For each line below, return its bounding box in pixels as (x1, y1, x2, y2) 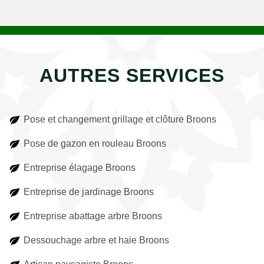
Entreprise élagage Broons (24, 163, 136, 173)
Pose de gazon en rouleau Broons (24, 138, 166, 148)
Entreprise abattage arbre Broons (24, 211, 162, 221)
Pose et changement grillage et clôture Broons (24, 114, 216, 124)
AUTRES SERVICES (39, 65, 225, 86)
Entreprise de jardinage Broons (24, 187, 154, 197)
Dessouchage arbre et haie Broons (24, 235, 169, 245)
